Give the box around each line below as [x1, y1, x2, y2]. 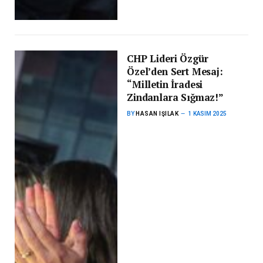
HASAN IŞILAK [136, 110, 179, 117]
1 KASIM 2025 [188, 110, 227, 117]
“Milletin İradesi [127, 77, 203, 91]
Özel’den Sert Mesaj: [127, 65, 223, 78]
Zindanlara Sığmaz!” [127, 90, 224, 104]
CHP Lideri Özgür [127, 52, 208, 65]
